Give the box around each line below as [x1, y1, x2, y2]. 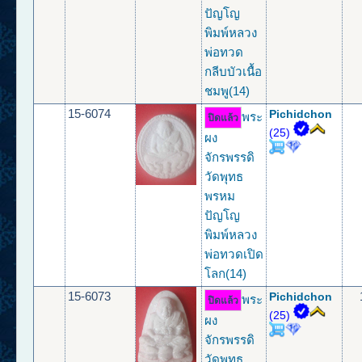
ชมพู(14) [204, 84, 250, 99]
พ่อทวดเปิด [204, 247, 264, 262]
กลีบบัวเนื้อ [204, 65, 263, 79]
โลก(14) [204, 267, 247, 281]
